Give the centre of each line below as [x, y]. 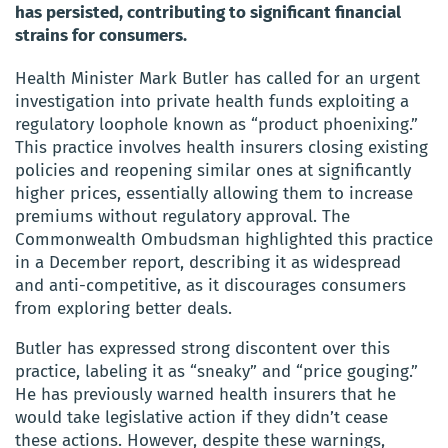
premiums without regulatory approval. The [182, 216]
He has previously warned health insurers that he [205, 394]
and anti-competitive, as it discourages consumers [210, 285]
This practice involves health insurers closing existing [221, 147]
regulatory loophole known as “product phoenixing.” [216, 124]
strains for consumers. [101, 35]
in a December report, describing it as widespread [208, 262]
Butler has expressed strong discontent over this [202, 348]
